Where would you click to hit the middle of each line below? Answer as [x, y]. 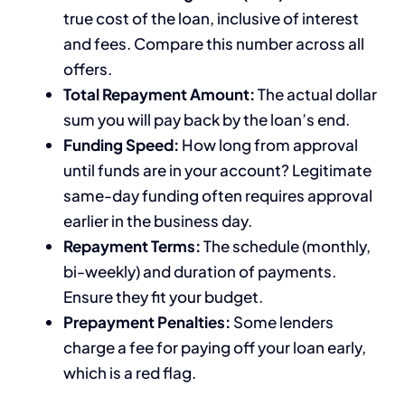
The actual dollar [316, 94]
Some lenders [282, 322]
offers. [88, 69]
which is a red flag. [130, 373]
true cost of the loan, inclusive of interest [211, 19]
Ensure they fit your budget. [163, 297]
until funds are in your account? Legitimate [217, 170]
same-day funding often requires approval [218, 196]
